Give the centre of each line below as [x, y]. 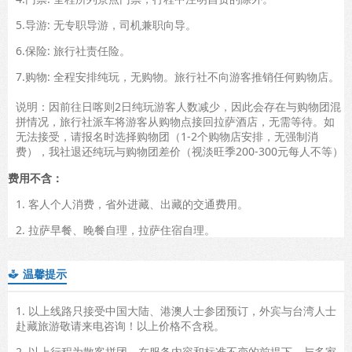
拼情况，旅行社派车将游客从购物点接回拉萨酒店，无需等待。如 [175, 121]
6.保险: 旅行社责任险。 [73, 50]
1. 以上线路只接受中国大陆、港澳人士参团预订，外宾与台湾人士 [176, 310]
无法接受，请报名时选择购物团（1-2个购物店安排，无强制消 [167, 136]
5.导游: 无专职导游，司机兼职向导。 [106, 24]
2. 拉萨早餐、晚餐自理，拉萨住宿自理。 [115, 229]
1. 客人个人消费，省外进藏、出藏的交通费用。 [132, 203]
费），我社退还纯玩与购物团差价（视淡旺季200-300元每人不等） [180, 151]
